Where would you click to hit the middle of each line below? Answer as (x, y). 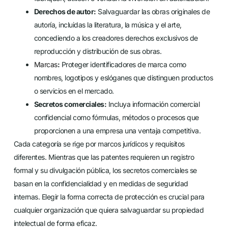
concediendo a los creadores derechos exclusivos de (116, 38)
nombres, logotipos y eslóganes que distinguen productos (123, 78)
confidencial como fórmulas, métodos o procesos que (116, 118)
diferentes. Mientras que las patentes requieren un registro (104, 157)
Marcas (46, 65)
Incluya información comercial (153, 104)
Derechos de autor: (65, 12)
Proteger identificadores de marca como (123, 65)
